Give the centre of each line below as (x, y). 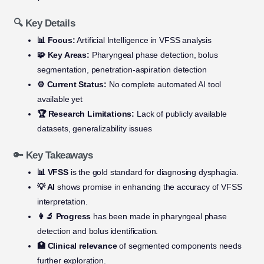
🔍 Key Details (44, 23)
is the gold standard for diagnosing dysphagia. (153, 172)
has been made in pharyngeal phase (159, 217)
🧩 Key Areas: (63, 55)
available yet (60, 99)
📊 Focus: (56, 40)
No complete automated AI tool (164, 85)
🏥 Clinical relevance (77, 246)
